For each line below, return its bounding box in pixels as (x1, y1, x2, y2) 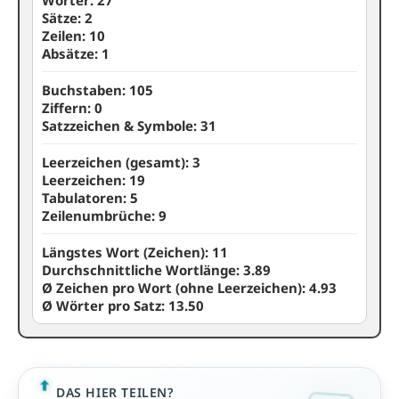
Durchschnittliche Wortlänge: (42, 261, 243, 279)
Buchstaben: (42, 81, 129, 99)
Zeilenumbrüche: (42, 207, 159, 224)
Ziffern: (42, 99, 94, 117)
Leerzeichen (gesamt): (42, 153, 192, 171)
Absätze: (42, 45, 102, 62)
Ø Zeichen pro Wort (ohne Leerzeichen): (42, 279, 309, 297)
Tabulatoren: (42, 189, 130, 207)
